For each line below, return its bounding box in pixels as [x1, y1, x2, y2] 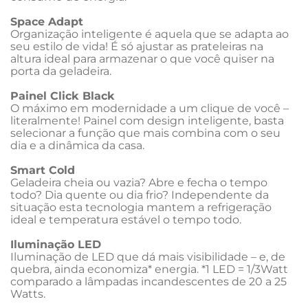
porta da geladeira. [10, 65, 111, 78]
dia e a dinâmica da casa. [10, 139, 144, 152]
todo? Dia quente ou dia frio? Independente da [10, 188, 272, 201]
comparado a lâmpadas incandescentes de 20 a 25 [10, 275, 289, 288]
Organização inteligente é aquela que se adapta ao [10, 27, 291, 41]
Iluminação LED [10, 238, 101, 251]
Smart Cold [10, 164, 75, 177]
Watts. [10, 287, 45, 300]
